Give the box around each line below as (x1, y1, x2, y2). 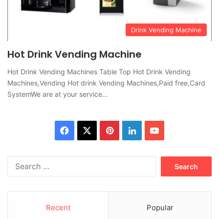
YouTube (158, 125, 194, 135)
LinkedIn (135, 125, 171, 135)
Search (156, 157, 177, 165)
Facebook (68, 125, 109, 135)
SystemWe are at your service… (7, 90, 108, 99)
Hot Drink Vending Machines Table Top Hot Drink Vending (7, 67, 191, 76)
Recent (45, 203, 70, 213)
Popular (146, 203, 174, 213)
